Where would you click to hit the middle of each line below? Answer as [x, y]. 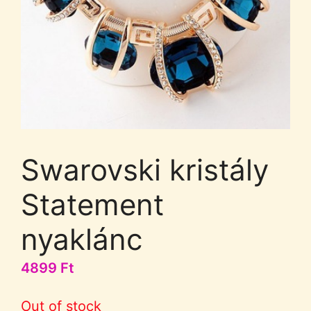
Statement [92, 204]
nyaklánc [82, 239]
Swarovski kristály [145, 169]
